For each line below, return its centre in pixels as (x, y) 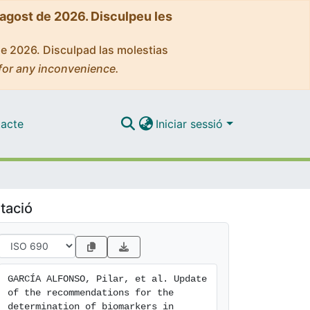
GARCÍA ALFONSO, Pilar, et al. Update (107, 279)
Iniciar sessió (191, 124)
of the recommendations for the (91, 293)
